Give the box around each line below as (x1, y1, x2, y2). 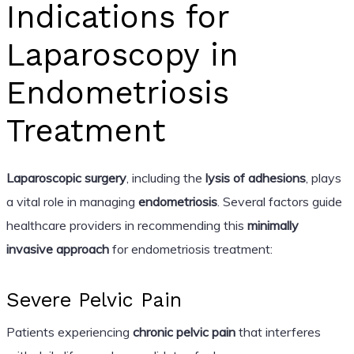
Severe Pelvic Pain (6, 288, 182, 311)
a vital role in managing (6, 193, 138, 209)
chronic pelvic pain (132, 323, 235, 340)
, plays (305, 169, 341, 186)
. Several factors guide (217, 193, 342, 209)
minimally (247, 217, 299, 233)
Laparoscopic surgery (6, 169, 126, 186)
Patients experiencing (6, 323, 133, 340)
